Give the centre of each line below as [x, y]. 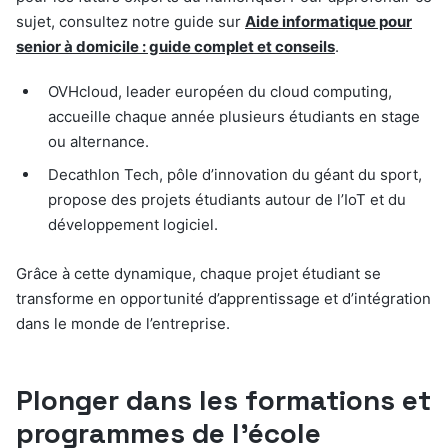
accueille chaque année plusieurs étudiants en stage [234, 117]
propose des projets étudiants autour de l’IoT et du [227, 200]
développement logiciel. [133, 225]
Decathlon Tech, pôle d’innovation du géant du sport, [235, 175]
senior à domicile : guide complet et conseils [175, 47]
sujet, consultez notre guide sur [130, 22]
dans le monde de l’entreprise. [123, 324]
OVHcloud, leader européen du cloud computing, [220, 92]
